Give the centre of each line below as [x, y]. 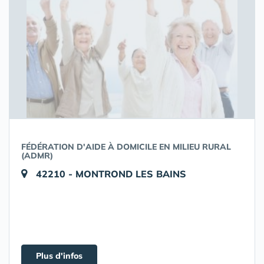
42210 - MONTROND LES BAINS [111, 174]
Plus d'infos [59, 256]
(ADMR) [37, 156]
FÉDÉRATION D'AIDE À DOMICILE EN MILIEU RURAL [126, 147]
